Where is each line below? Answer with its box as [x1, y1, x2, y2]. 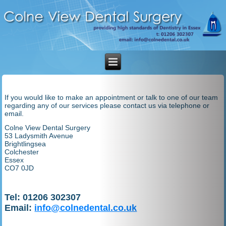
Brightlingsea [5, 140, 46, 148]
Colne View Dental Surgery [5, 124, 91, 132]
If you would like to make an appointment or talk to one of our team [5, 93, 218, 101]
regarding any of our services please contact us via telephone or [5, 101, 210, 109]
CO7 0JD [5, 164, 34, 172]
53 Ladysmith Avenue [5, 132, 74, 140]
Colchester [5, 148, 39, 156]
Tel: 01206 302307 [5, 192, 81, 202]
